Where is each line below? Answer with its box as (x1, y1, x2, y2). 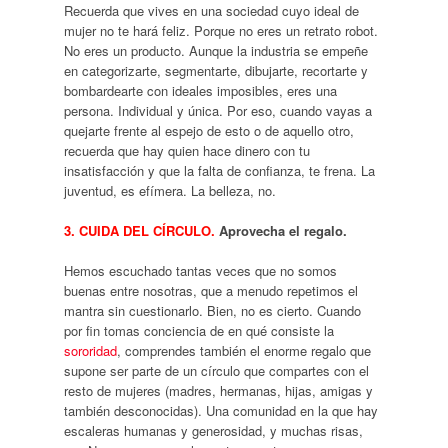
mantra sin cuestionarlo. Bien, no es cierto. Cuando (63, 300, 361, 320)
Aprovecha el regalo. (214, 220, 347, 240)
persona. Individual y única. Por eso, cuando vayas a (63, 100, 372, 120)
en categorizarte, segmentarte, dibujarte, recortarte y (63, 60, 368, 80)
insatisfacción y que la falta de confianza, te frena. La (63, 160, 375, 180)
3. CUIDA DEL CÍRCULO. (63, 220, 215, 240)
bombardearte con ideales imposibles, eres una (63, 80, 337, 100)
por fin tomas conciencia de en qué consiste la (63, 320, 334, 340)
